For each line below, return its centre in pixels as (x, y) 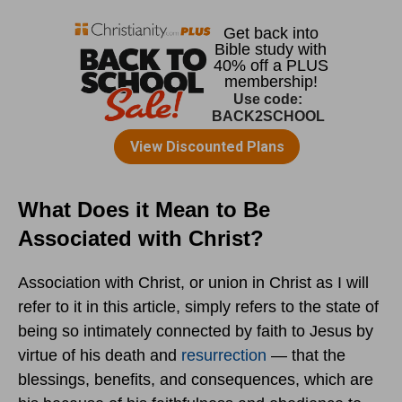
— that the (306, 356)
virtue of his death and (100, 356)
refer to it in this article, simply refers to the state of (198, 307)
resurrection (224, 356)
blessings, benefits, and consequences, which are (196, 380)
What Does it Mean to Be (144, 210)
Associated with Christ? (141, 239)
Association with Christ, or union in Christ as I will (193, 283)
